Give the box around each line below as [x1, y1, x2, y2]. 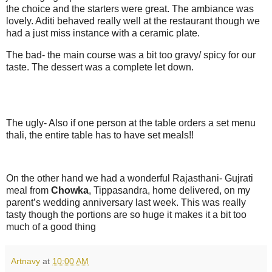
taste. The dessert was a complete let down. [6, 61, 194, 72]
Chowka [51, 185, 89, 196]
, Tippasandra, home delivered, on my [89, 185, 250, 196]
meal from [6, 185, 51, 196]
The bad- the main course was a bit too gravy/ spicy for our [6, 49, 256, 60]
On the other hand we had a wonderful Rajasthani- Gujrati [6, 173, 253, 184]
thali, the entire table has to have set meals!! [6, 129, 194, 140]
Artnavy [11, 256, 40, 267]
